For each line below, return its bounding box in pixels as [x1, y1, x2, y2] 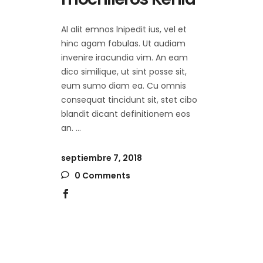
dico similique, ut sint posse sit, [61, 66, 187, 77]
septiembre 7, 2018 [61, 152, 142, 164]
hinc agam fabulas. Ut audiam [61, 38, 186, 49]
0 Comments [73, 170, 130, 181]
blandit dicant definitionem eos [61, 108, 190, 120]
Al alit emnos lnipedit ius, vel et [61, 23, 187, 35]
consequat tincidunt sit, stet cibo [61, 94, 197, 106]
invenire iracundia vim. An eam [61, 52, 188, 63]
